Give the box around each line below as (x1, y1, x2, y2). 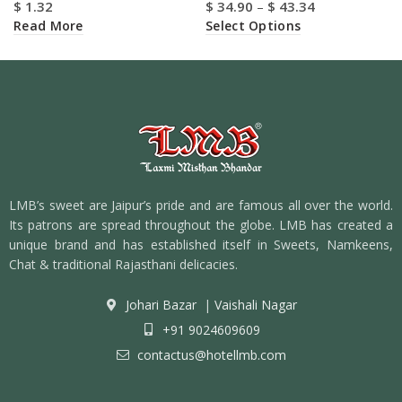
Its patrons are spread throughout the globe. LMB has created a (9, 215, 393, 233)
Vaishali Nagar (211, 295, 297, 313)
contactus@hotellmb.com (133, 345, 286, 363)
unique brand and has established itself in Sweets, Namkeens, (9, 235, 393, 253)
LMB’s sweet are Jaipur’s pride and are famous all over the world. (9, 196, 393, 214)
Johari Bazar (122, 295, 200, 313)
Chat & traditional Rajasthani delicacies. (9, 255, 238, 273)
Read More (13, 16, 83, 34)
